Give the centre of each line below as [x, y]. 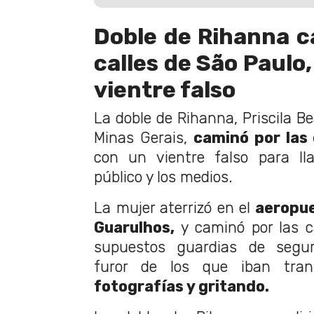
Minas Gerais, [144, 137]
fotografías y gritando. [182, 286]
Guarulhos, [134, 227]
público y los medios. [163, 177]
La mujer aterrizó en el [172, 207]
